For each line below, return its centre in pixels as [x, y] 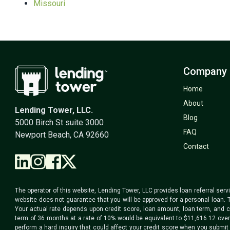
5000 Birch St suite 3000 [59, 122]
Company [205, 71]
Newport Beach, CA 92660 [62, 135]
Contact [196, 146]
